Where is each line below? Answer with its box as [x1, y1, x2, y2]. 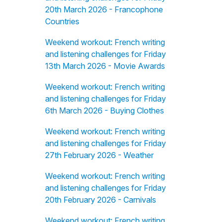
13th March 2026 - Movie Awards [45, 61, 165, 71]
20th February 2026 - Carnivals [45, 195, 156, 205]
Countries [45, 16, 79, 26]
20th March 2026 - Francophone [45, 4, 163, 14]
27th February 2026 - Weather [45, 150, 154, 160]
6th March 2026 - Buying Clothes [45, 106, 164, 115]
